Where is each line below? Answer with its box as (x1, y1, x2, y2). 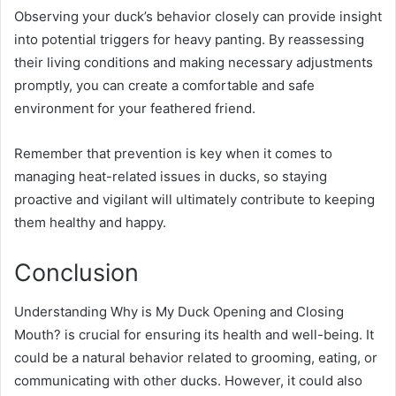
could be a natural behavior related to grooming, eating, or (14, 349, 377, 367)
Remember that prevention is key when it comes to (14, 144, 332, 162)
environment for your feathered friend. (14, 99, 259, 117)
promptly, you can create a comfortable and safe (14, 76, 315, 94)
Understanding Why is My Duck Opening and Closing (14, 303, 344, 321)
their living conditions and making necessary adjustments (14, 53, 373, 71)
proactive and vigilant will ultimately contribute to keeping (14, 190, 375, 208)
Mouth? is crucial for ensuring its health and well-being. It (14, 326, 374, 344)
